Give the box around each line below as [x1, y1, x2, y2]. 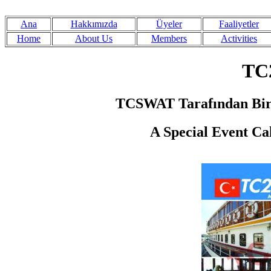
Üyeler [156, 19, 182, 29]
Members [151, 33, 187, 44]
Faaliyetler [219, 19, 259, 29]
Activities [221, 33, 257, 44]
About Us [75, 33, 113, 44]
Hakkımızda [70, 19, 117, 29]
